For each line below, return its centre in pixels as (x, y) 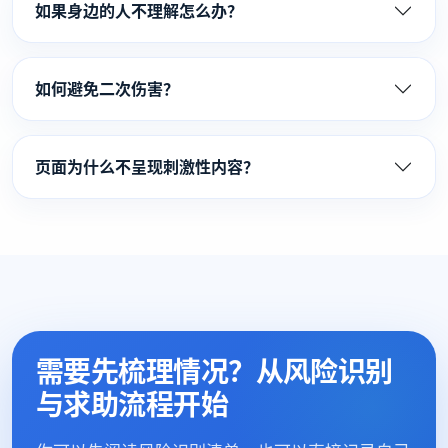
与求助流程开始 (132, 404)
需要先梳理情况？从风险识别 (214, 371)
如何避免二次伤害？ (107, 89)
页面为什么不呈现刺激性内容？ (147, 167)
